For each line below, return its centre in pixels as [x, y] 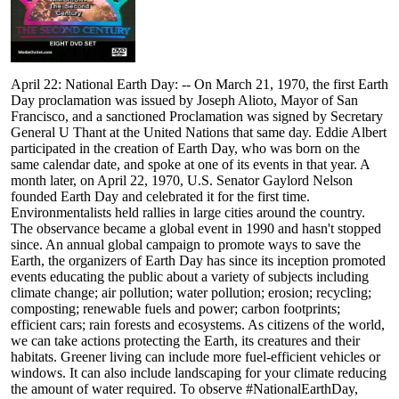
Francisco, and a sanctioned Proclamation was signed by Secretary [197, 117]
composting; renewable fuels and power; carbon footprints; [175, 309]
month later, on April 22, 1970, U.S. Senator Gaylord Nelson [182, 181]
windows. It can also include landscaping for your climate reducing [199, 373]
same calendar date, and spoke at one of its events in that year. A [190, 165]
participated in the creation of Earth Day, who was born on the [185, 149]
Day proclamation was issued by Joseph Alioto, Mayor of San [184, 101]
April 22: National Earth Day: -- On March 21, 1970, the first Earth [199, 85]
